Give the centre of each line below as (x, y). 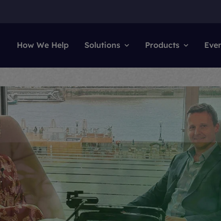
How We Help (43, 45)
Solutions (102, 45)
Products (162, 45)
